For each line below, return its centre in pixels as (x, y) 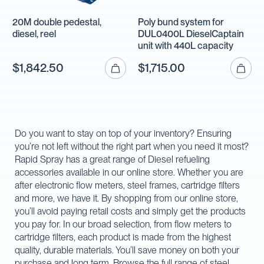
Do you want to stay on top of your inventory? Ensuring (123, 134)
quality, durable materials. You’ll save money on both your (127, 250)
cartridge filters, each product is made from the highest (123, 237)
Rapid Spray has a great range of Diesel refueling (112, 160)
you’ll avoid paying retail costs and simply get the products (130, 212)
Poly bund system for (181, 22)
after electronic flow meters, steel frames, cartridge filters (127, 186)
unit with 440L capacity (186, 46)
